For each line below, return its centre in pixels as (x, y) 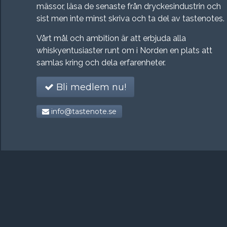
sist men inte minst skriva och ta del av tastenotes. (130, 18)
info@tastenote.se (83, 111)
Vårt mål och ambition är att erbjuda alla (111, 38)
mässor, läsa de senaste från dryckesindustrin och (129, 6)
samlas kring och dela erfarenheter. (101, 62)
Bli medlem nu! (90, 87)
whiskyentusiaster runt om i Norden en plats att (124, 50)
